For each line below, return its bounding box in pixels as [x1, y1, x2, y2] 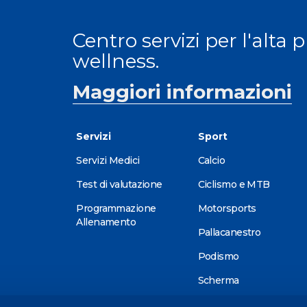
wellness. [73, 49, 160, 73]
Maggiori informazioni [73, 79, 293, 103]
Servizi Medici [76, 153, 140, 167]
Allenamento [76, 215, 136, 228]
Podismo [197, 249, 239, 262]
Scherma [197, 273, 239, 286]
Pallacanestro [197, 225, 261, 238]
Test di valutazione [76, 177, 162, 191]
